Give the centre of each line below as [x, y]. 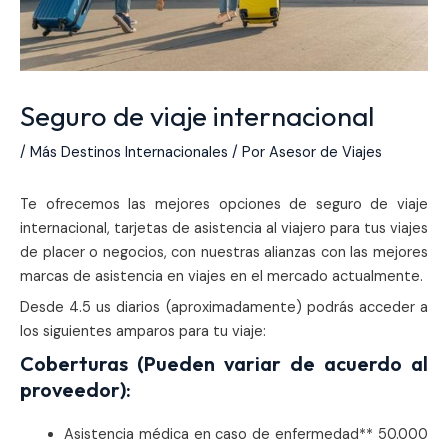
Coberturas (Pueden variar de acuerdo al [224, 364]
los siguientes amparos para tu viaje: [143, 331]
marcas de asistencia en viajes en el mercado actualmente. [221, 276]
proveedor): [75, 390]
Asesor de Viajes [325, 153]
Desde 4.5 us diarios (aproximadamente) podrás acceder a [224, 307]
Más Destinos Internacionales [129, 153]
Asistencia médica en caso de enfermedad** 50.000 [245, 435]
